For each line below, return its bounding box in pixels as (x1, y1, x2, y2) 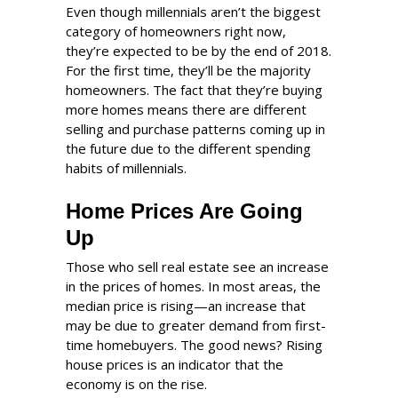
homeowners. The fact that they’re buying (66, 81, 322, 99)
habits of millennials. (66, 159, 187, 177)
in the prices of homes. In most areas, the (66, 276, 321, 295)
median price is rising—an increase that (66, 296, 306, 314)
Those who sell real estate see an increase (66, 257, 329, 275)
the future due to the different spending (66, 139, 311, 157)
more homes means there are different (66, 100, 306, 118)
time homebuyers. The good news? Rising (66, 335, 322, 354)
